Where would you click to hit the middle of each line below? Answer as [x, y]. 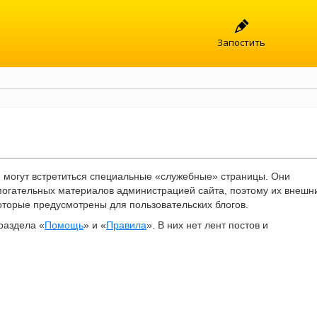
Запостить [241, 42]
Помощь [64, 225]
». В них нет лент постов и [207, 225]
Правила [126, 225]
